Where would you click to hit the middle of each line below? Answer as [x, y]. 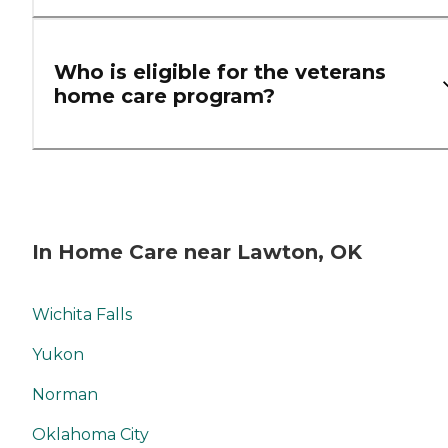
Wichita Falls [82, 314]
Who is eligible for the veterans [220, 71]
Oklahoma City [90, 434]
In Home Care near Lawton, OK [197, 252]
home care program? [164, 95]
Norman [65, 394]
